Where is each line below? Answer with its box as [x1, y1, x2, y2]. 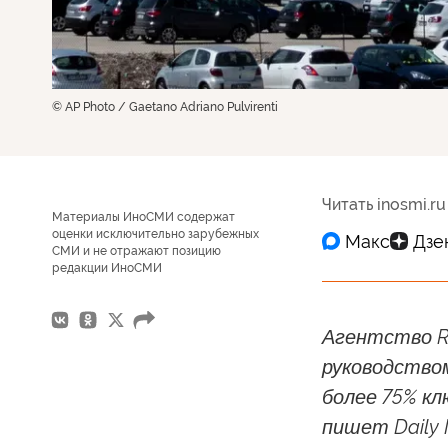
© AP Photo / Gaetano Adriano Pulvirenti [52, 100, 278, 114]
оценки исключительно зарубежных [52, 227, 259, 241]
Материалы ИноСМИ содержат [52, 210, 235, 224]
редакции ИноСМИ [52, 261, 162, 275]
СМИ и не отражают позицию [52, 244, 221, 258]
